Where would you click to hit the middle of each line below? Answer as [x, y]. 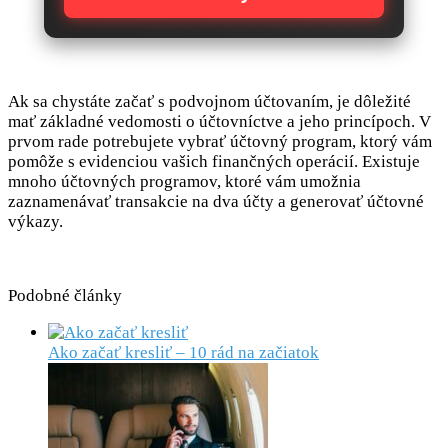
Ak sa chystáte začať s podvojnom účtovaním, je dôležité [209, 102]
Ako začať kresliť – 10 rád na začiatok [183, 353]
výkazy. [35, 222]
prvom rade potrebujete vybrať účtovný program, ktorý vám [220, 142]
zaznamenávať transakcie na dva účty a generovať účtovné [216, 202]
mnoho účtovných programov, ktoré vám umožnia [184, 182]
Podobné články [65, 296]
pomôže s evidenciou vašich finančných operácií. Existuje [214, 162]
